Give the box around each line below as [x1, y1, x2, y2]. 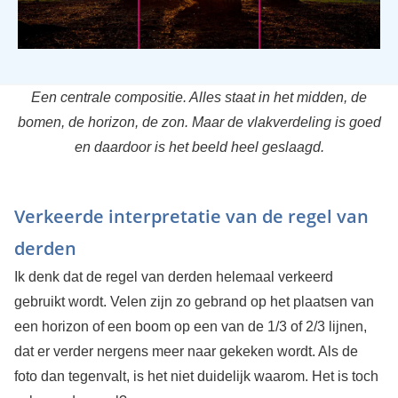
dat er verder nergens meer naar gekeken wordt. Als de [13, 344, 358, 360]
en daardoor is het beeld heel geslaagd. [74, 139, 324, 155]
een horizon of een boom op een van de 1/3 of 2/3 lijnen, [13, 319, 367, 335]
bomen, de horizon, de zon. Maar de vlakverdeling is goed [17, 115, 381, 131]
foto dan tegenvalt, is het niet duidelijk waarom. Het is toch [13, 369, 378, 385]
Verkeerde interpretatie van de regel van [13, 204, 369, 229]
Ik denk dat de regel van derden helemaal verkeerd [13, 269, 333, 285]
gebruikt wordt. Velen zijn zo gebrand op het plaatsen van [13, 294, 374, 310]
